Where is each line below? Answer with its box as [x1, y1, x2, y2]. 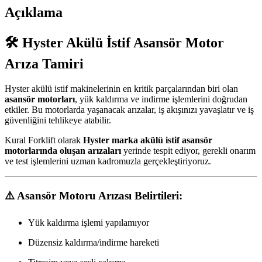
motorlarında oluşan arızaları [5, 145, 121, 156]
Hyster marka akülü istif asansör [83, 135, 212, 145]
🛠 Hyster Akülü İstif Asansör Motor [5, 35, 224, 50]
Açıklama [5, 4, 63, 20]
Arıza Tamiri [5, 56, 84, 71]
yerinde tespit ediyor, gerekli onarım [121, 145, 256, 156]
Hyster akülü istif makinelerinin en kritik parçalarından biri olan [5, 83, 238, 94]
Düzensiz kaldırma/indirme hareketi [28, 237, 159, 248]
